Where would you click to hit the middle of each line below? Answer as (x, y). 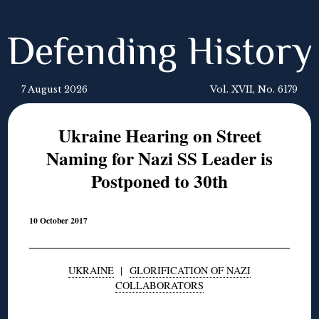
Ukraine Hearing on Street (159, 136)
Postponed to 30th (159, 181)
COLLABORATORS (159, 285)
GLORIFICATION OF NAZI (190, 270)
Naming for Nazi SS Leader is (159, 158)
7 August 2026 (54, 89)
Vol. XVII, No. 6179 (254, 89)
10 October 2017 (59, 221)
